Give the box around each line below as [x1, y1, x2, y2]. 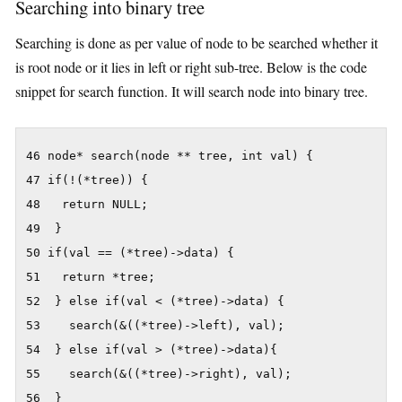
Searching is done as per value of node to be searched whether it [15, 32, 378, 52]
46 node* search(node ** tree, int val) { [26, 148, 313, 162]
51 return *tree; [26, 269, 155, 284]
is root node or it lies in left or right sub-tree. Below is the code [15, 57, 367, 76]
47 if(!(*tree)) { [26, 172, 148, 187]
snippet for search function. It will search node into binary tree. [15, 81, 368, 100]
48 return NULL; [26, 197, 148, 211]
